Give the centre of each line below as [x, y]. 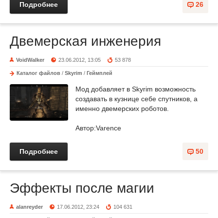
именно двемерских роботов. [122, 109]
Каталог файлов [38, 73]
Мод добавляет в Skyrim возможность [136, 89]
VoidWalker [30, 60]
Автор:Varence [98, 128]
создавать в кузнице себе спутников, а [136, 99]
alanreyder [29, 207]
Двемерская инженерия [85, 41]
